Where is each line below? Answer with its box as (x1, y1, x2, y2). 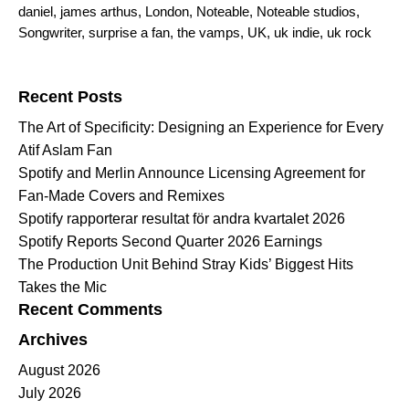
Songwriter (18, 25, 81, 41)
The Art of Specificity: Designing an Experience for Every (18, 120, 383, 136)
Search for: (17, 60, 81, 76)
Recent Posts (18, 88, 122, 107)
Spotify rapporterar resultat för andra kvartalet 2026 (18, 211, 345, 227)
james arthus (60, 4, 138, 20)
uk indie (274, 25, 320, 41)
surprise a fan (89, 25, 170, 41)
